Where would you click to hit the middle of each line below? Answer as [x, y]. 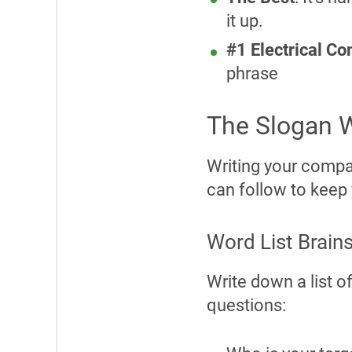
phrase [252, 73]
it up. [247, 20]
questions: [246, 305]
